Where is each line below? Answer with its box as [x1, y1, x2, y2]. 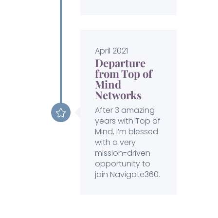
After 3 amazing [94, 105, 155, 116]
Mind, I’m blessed [94, 126, 158, 138]
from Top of [94, 66, 152, 81]
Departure [94, 55, 145, 71]
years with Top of [94, 115, 161, 127]
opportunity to [94, 158, 150, 170]
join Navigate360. [94, 169, 162, 181]
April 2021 [94, 45, 128, 57]
